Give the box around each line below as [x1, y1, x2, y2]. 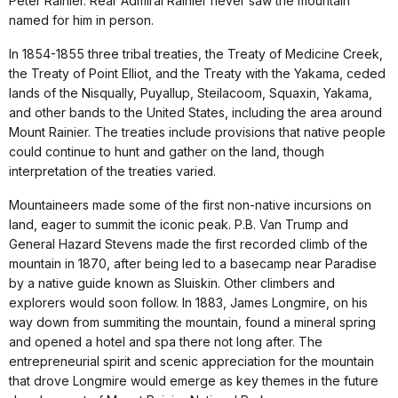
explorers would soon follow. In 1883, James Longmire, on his [9, 294, 368, 310]
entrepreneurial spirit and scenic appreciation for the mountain [9, 353, 374, 369]
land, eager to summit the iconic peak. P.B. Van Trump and [9, 216, 348, 232]
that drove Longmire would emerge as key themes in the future [9, 372, 378, 388]
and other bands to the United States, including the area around [9, 104, 382, 120]
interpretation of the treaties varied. [9, 163, 216, 179]
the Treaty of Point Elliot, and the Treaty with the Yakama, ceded [9, 65, 386, 81]
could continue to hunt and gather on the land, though [9, 143, 324, 159]
